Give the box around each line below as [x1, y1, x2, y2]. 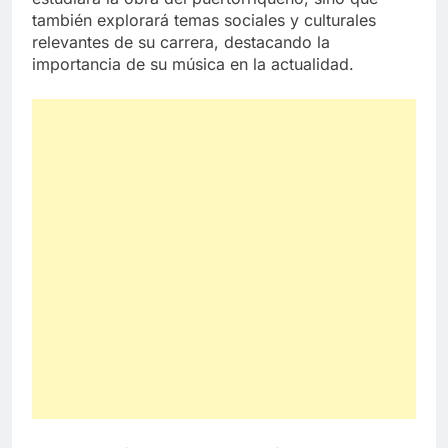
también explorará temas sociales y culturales [32, 9, 376, 30]
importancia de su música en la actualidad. [32, 53, 354, 74]
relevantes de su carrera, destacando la [32, 31, 330, 52]
